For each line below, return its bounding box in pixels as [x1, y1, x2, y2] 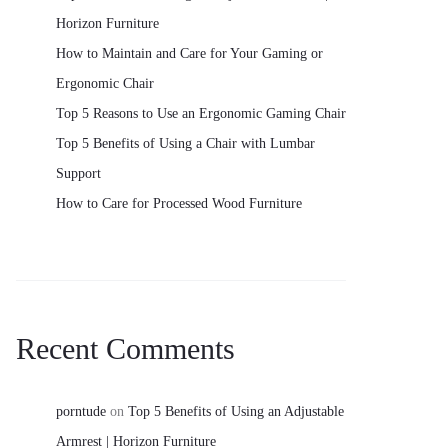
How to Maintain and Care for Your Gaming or [56, 45, 323, 61]
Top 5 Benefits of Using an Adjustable [128, 403, 344, 419]
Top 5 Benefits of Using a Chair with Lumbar [56, 135, 315, 151]
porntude [56, 403, 106, 419]
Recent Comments [16, 331, 235, 365]
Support [56, 165, 101, 181]
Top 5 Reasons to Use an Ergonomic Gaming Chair [56, 105, 346, 121]
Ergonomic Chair [56, 75, 154, 91]
